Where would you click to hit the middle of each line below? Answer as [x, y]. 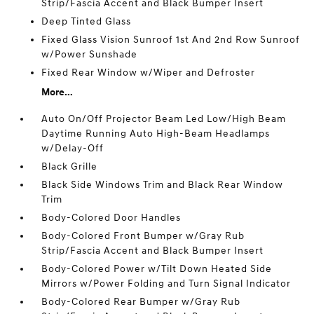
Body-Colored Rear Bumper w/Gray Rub [141, 302]
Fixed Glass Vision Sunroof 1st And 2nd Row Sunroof [171, 40]
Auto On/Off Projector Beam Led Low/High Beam [164, 119]
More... [57, 92]
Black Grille [70, 166]
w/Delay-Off [73, 148]
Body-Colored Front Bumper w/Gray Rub [143, 236]
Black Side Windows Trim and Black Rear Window [163, 185]
